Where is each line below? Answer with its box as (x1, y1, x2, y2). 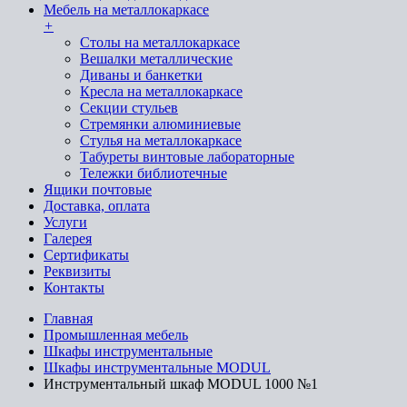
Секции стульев (80, 100, 178, 115)
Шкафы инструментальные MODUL (44, 360, 271, 375)
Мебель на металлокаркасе (44, 2, 209, 17)
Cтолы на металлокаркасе (80, 35, 240, 50)
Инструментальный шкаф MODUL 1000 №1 (44, 376, 318, 392)
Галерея (44, 231, 92, 246)
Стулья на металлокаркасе (80, 133, 242, 148)
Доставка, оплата (44, 198, 150, 213)
